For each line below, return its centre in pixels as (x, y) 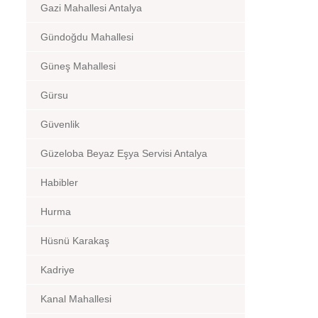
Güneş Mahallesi (78, 66)
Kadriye (57, 270)
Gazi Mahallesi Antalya (91, 8)
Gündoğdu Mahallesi (87, 37)
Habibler (59, 182)
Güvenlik (60, 124)
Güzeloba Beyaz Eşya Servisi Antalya (124, 153)
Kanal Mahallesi (76, 299)
